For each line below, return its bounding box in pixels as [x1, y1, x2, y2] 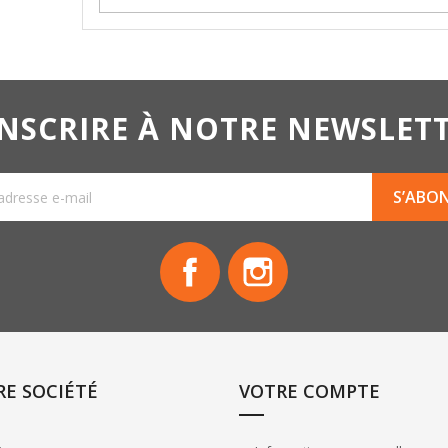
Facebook [220, 242, 284, 261]
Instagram [288, 242, 354, 261]
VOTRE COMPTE [239, 379, 380, 403]
